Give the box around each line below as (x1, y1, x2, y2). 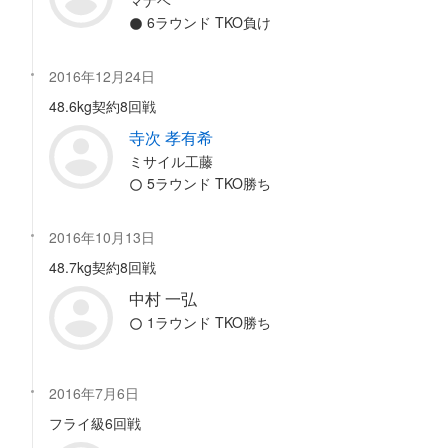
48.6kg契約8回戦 (49, 96, 156, 117)
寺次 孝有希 (129, 126, 213, 150)
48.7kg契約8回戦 (49, 257, 156, 278)
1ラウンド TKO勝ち (143, 312, 271, 333)
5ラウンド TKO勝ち (143, 173, 271, 194)
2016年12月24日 (49, 66, 155, 87)
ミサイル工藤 (129, 151, 213, 172)
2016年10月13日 (49, 227, 155, 248)
